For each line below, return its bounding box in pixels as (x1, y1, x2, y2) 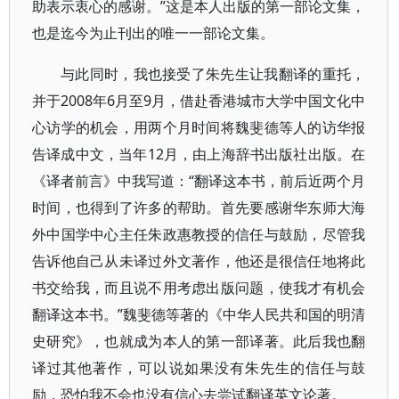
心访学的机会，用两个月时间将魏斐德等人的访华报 (32, 118, 366, 137)
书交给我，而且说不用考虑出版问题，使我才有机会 (32, 278, 366, 297)
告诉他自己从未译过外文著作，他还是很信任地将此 (32, 251, 366, 271)
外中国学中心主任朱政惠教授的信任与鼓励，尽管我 (32, 224, 366, 244)
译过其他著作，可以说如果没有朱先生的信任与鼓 (32, 358, 366, 378)
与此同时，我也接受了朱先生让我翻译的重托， (61, 64, 366, 84)
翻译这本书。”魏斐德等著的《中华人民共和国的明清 (32, 305, 366, 324)
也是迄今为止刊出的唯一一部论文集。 (32, 23, 274, 43)
